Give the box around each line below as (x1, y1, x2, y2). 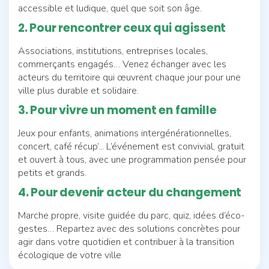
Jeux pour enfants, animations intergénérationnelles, (18, 126, 231, 140)
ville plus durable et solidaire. (18, 83, 139, 97)
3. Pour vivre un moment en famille (18, 101, 217, 118)
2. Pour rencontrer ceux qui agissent (18, 19, 226, 36)
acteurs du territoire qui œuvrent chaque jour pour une (18, 70, 241, 84)
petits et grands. (18, 166, 86, 180)
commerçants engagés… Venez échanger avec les (18, 57, 226, 71)
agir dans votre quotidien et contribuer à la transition (18, 235, 234, 249)
